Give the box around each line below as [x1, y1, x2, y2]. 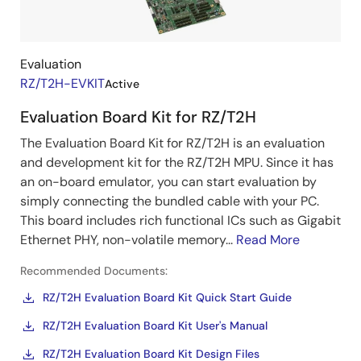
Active [105, 76, 139, 91]
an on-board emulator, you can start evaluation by [20, 172, 317, 190]
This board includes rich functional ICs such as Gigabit [20, 211, 341, 229]
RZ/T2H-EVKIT [20, 74, 105, 92]
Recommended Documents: [20, 263, 168, 278]
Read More [236, 230, 300, 248]
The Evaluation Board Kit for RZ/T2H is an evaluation [20, 134, 325, 151]
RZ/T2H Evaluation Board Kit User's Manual [43, 317, 268, 333]
